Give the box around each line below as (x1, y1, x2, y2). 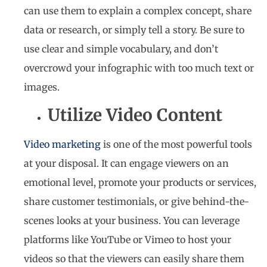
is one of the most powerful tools (101, 138, 252, 150)
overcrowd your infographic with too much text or (24, 62, 254, 74)
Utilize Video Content (48, 104, 226, 126)
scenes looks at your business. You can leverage (24, 214, 240, 226)
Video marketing (24, 138, 101, 150)
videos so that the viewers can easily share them (24, 252, 244, 265)
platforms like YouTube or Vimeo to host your (24, 233, 231, 246)
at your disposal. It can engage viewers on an (24, 157, 229, 169)
